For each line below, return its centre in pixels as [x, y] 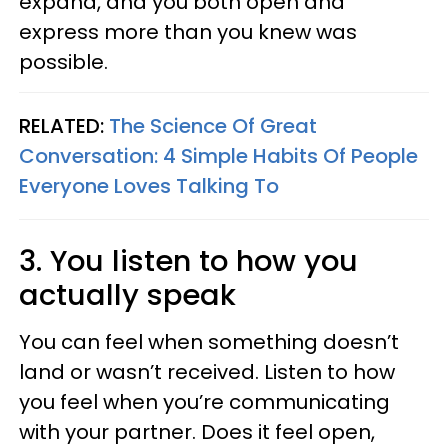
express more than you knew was [188, 31]
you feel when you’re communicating [204, 401]
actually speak [127, 294]
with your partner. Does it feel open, [197, 431]
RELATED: [64, 125]
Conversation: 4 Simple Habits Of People [218, 155]
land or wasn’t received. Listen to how [207, 371]
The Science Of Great [213, 125]
